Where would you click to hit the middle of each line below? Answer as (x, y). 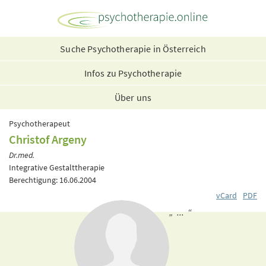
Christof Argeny (48, 139)
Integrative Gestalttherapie (57, 167)
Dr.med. (22, 155)
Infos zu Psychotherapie (133, 73)
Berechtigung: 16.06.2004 (53, 180)
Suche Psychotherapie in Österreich (133, 49)
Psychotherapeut (39, 123)
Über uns (133, 97)
